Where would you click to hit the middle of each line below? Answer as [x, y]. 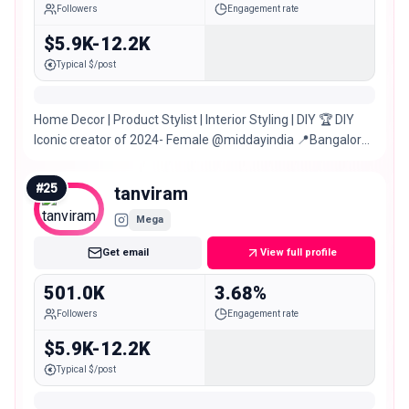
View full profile [299, 253]
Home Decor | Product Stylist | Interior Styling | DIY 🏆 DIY [194, 120]
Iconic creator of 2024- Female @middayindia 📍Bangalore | [204, 140]
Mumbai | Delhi [76, 160]
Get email [125, 253]
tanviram [151, 194]
